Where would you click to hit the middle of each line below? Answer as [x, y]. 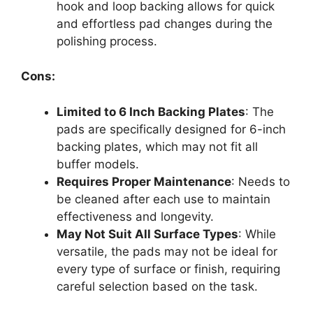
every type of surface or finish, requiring [168, 269]
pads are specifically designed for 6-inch [171, 129]
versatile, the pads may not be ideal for [167, 251]
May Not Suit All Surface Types [147, 234]
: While [257, 234]
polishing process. [107, 41]
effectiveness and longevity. [135, 216]
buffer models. [98, 164]
